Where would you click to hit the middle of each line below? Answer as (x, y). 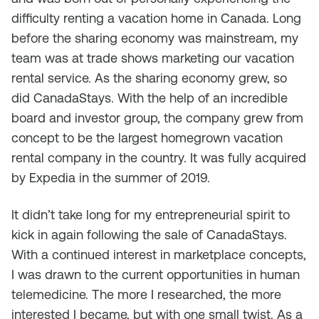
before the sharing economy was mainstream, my (155, 38)
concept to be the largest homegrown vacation (147, 138)
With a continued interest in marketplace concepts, (159, 255)
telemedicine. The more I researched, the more (146, 294)
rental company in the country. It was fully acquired (159, 158)
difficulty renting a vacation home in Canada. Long (156, 18)
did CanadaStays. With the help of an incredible (150, 98)
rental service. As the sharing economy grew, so (149, 78)
